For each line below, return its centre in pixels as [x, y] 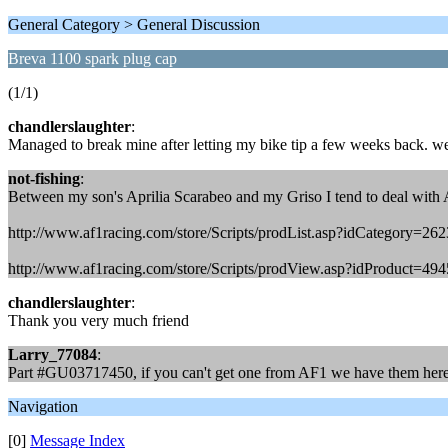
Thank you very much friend [98, 320]
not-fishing [44, 178]
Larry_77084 [52, 354]
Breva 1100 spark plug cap [92, 58]
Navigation [43, 406]
